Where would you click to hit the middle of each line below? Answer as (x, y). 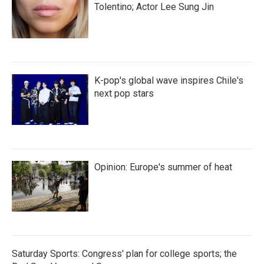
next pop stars (124, 93)
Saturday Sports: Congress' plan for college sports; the (124, 254)
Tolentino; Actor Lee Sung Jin (154, 7)
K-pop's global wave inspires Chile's (169, 80)
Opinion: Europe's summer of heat (163, 167)
